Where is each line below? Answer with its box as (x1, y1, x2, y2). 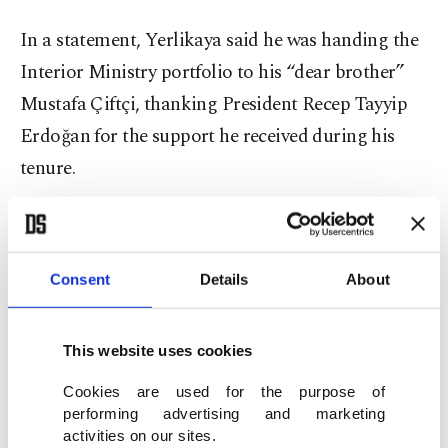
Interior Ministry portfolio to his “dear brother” (20, 58, 405, 88)
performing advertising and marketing (63, 404, 385, 422)
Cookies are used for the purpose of (63, 382, 385, 400)
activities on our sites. (63, 426, 216, 444)
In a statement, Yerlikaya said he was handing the (20, 26, 419, 56)
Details (199, 270, 249, 288)
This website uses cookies (63, 341, 253, 359)
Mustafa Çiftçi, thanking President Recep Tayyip (20, 90, 408, 120)
